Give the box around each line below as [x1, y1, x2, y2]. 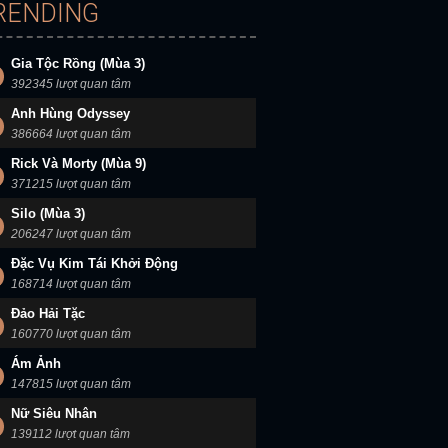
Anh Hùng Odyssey [11, 106, 130, 121]
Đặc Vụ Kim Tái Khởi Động [11, 256, 178, 271]
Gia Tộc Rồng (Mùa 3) [11, 56, 145, 71]
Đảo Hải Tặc [11, 306, 85, 321]
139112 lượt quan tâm [11, 427, 130, 441]
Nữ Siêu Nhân [11, 406, 97, 421]
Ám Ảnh [11, 356, 61, 371]
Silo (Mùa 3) [11, 206, 85, 221]
